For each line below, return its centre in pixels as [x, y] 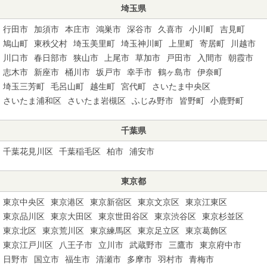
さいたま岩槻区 [97, 100]
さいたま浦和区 [32, 100]
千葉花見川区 [28, 151]
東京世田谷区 [123, 216]
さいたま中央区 [181, 86]
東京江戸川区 [28, 245]
